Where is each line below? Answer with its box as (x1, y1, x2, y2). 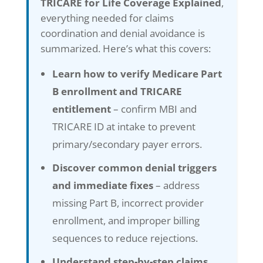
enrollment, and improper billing (52, 213, 200, 227)
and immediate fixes (52, 178, 153, 192)
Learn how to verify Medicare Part (52, 66, 222, 80)
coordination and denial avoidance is (40, 26, 205, 40)
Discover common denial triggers (52, 160, 217, 174)
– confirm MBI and (110, 102, 197, 116)
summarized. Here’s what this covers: (40, 41, 211, 55)
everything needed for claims (40, 11, 174, 25)
